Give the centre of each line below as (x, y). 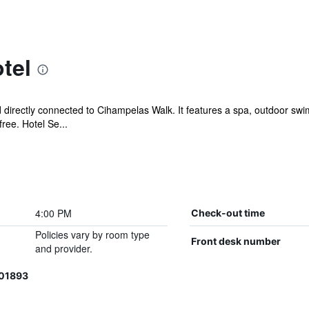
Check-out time (228, 213)
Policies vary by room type (92, 235)
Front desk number (236, 241)
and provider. (63, 248)
